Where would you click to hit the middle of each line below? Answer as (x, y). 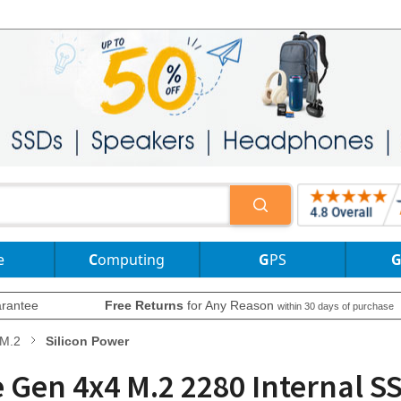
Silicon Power (87, 341)
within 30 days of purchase (335, 306)
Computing (132, 260)
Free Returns (144, 305)
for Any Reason (230, 305)
